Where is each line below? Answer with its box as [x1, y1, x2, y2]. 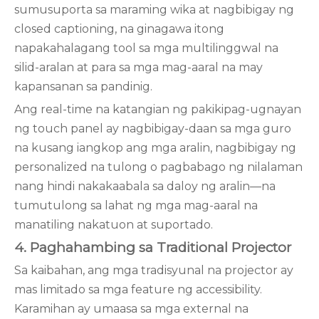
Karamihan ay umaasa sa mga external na [14, 302, 249, 315]
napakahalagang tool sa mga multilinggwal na [14, 41, 278, 55]
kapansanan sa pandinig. [14, 80, 152, 93]
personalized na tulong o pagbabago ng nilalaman [14, 160, 303, 174]
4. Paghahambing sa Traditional [14, 239, 231, 256]
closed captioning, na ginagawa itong [14, 22, 224, 36]
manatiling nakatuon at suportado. [14, 218, 213, 231]
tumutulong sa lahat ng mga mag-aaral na [14, 199, 258, 212]
